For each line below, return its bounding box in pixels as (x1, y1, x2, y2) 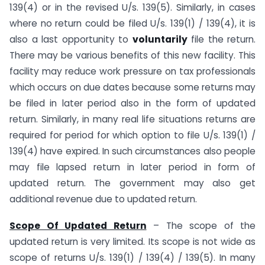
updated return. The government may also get (9, 177, 256, 190)
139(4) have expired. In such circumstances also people (9, 145, 256, 158)
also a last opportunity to (9, 33, 132, 46)
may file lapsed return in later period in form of (9, 161, 256, 174)
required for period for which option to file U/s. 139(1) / (9, 129, 256, 142)
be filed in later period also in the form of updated (9, 97, 256, 110)
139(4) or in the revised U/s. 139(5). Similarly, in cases (9, 1, 256, 14)
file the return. (187, 33, 256, 46)
